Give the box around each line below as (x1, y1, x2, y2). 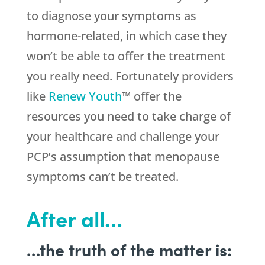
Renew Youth (48, 88, 122, 105)
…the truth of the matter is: (26, 237, 232, 261)
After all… (26, 203, 122, 234)
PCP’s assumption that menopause (26, 148, 219, 165)
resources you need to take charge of (26, 108, 231, 125)
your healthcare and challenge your (26, 128, 219, 145)
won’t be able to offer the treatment (26, 48, 225, 64)
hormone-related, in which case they (26, 28, 227, 44)
